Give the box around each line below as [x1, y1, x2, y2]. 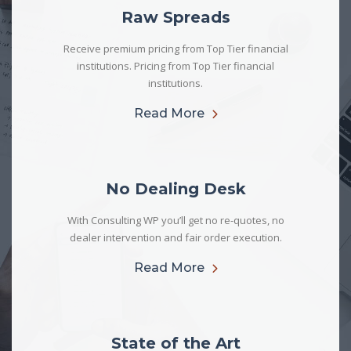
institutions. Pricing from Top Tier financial [77, 59, 274, 73]
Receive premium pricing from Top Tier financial [63, 42, 288, 56]
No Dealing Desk [105, 179, 246, 198]
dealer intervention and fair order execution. [69, 230, 282, 244]
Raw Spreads [121, 8, 230, 27]
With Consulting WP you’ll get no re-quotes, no [67, 213, 284, 227]
